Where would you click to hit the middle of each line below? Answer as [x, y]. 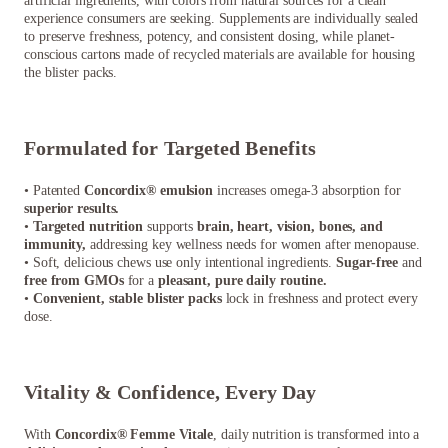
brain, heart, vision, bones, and [290, 227]
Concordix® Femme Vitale [134, 435]
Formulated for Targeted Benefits [170, 148]
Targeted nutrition [88, 227]
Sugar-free [367, 263]
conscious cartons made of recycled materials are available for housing [219, 55]
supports [170, 227]
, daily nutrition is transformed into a [316, 435]
